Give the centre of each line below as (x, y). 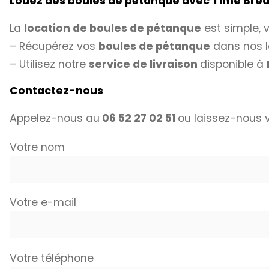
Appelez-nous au (55, 119)
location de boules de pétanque (113, 28)
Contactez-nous (56, 91)
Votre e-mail (43, 203)
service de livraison (144, 64)
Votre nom (37, 147)
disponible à (233, 64)
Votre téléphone (52, 258)
